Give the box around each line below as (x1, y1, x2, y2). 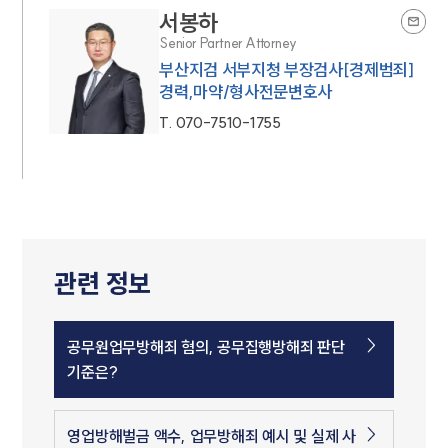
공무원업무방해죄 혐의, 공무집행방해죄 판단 (67, 337, 345, 358)
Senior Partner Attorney (159, 34, 297, 53)
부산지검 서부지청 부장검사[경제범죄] (159, 59, 414, 81)
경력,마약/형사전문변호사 (159, 81, 332, 103)
